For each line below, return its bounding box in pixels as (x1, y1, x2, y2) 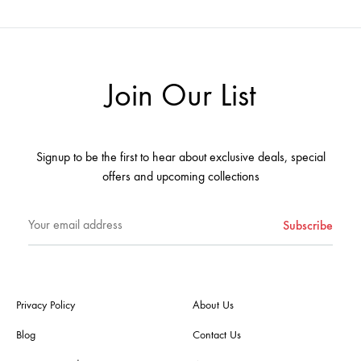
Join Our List (105, 76, 256, 114)
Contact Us (193, 327, 241, 342)
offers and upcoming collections (102, 168, 259, 184)
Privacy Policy (16, 297, 75, 312)
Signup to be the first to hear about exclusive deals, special (35, 148, 326, 164)
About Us (193, 297, 234, 312)
